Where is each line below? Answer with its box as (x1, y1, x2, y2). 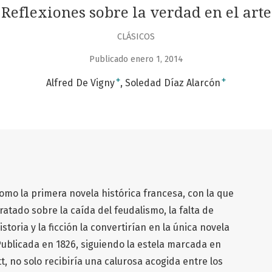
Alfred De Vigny (46, 77, 115, 89)
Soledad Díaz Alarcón (125, 77, 220, 89)
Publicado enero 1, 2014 (89, 54, 183, 65)
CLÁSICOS (117, 31, 155, 42)
